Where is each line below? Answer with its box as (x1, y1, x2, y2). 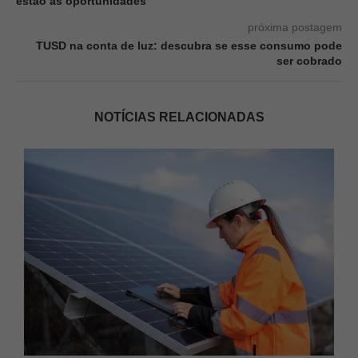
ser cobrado (276, 54, 342, 67)
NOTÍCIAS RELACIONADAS (93, 110, 265, 124)
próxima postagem (248, 21, 342, 34)
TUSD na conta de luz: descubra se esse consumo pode (36, 39, 342, 52)
